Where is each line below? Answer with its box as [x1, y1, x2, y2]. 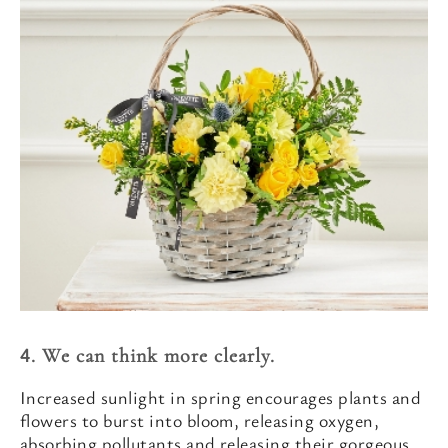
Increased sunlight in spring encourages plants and [20, 385, 422, 409]
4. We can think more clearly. [20, 344, 275, 368]
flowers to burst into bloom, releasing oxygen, [20, 408, 380, 432]
